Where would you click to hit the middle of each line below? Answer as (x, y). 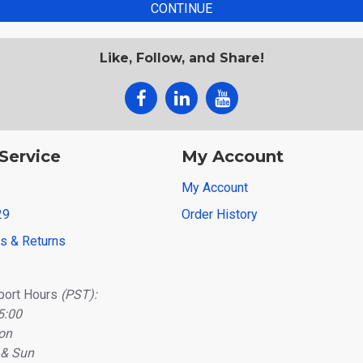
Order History (220, 214)
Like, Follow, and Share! (181, 58)
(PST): (79, 295)
